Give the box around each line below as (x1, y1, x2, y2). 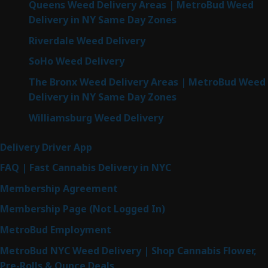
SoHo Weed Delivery (29, 54, 124, 68)
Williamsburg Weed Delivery (29, 111, 163, 124)
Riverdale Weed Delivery (29, 33, 145, 47)
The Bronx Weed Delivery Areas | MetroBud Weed (29, 75, 266, 89)
